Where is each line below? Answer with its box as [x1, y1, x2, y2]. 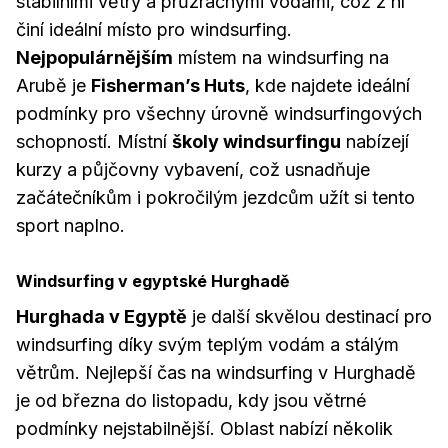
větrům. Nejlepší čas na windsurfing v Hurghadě [16, 362, 416, 383]
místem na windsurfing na [173, 47, 389, 68]
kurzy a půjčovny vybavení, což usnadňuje [16, 159, 370, 180]
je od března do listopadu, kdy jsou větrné [16, 390, 366, 411]
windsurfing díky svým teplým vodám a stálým [16, 334, 399, 355]
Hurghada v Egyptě [16, 306, 187, 327]
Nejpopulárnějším [16, 47, 173, 68]
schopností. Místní [16, 131, 172, 152]
